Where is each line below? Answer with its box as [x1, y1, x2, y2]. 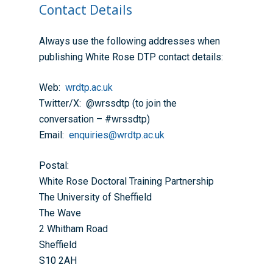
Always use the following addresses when [39, 35, 221, 47]
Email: [39, 129, 69, 141]
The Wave [39, 207, 82, 219]
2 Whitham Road [39, 223, 108, 235]
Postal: [39, 160, 69, 171]
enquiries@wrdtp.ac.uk [69, 129, 165, 141]
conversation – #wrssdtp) [39, 113, 151, 125]
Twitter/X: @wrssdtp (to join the [39, 97, 177, 109]
